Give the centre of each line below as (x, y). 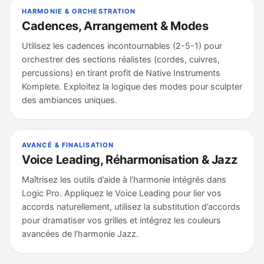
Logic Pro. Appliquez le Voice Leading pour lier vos (122, 193)
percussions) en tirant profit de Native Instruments (121, 73)
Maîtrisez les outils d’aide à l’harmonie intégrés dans (124, 180)
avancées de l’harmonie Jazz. (80, 234)
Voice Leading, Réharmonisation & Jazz (130, 160)
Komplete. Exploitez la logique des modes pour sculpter (132, 87)
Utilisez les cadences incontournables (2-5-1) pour (122, 46)
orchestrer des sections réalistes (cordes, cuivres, (121, 60)
